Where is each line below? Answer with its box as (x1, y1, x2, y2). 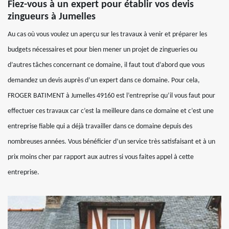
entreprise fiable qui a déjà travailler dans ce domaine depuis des (8, 123, 192, 130)
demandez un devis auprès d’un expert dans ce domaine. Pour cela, (8, 77, 200, 84)
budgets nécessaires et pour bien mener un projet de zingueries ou (8, 46, 197, 54)
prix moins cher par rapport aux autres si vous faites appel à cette (8, 153, 194, 161)
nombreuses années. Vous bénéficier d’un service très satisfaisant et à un (8, 138, 215, 146)
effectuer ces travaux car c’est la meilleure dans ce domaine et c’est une (8, 107, 214, 115)
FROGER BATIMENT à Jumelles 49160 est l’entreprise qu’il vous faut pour (8, 92, 215, 100)
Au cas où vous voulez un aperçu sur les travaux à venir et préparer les (8, 31, 207, 38)
